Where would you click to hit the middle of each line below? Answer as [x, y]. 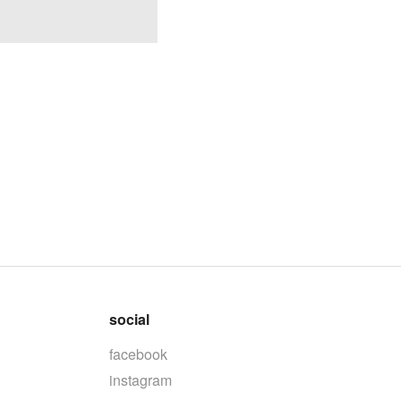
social [130, 320]
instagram [141, 380]
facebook [139, 354]
